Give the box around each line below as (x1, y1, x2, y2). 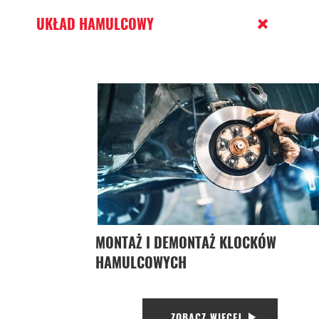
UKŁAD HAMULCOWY (36, 13, 155, 35)
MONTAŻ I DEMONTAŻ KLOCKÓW (95, 231, 276, 253)
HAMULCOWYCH (95, 251, 187, 273)
